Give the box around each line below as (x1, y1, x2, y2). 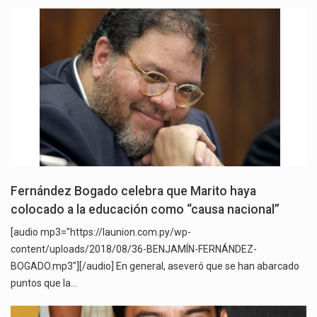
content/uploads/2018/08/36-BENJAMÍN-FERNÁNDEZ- (11, 243, 257, 255)
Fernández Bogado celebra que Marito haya (11, 184, 256, 199)
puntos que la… (11, 277, 77, 289)
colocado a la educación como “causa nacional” (11, 202, 279, 217)
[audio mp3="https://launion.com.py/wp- (11, 226, 191, 238)
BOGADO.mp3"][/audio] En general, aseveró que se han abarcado (11, 260, 299, 272)
